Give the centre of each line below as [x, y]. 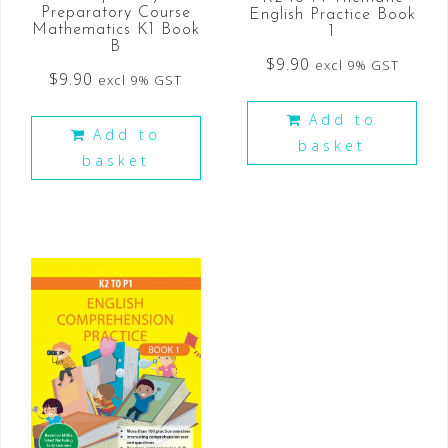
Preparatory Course [115, 13]
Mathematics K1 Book [115, 30]
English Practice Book [332, 14]
